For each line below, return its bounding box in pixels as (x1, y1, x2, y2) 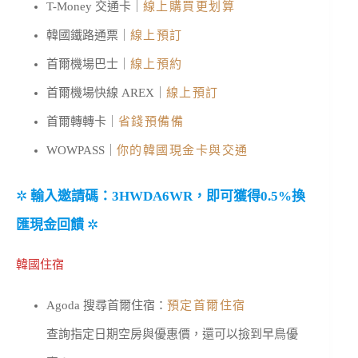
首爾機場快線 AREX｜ (46, 86, 166, 99)
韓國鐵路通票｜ (46, 28, 130, 42)
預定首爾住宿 (166, 298, 246, 312)
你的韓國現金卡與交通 (116, 143, 249, 157)
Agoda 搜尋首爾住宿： (46, 298, 167, 312)
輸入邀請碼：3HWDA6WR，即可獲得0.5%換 (30, 189, 305, 205)
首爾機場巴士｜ (46, 57, 130, 70)
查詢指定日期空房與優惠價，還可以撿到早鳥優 (46, 327, 298, 340)
